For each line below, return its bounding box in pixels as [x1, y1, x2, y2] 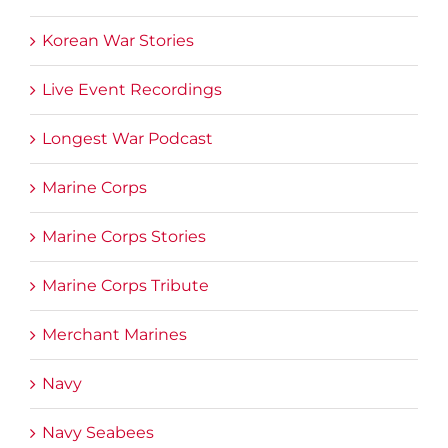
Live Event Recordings [42, 80, 222, 100]
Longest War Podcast [42, 129, 213, 149]
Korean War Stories [42, 31, 194, 51]
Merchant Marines [42, 325, 187, 345]
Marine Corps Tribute [42, 276, 209, 296]
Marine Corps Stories [42, 227, 206, 247]
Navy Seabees [42, 423, 154, 443]
